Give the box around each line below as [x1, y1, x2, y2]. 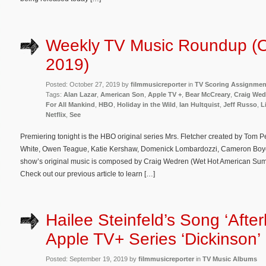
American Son [100, 90, 144, 98]
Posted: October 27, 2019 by [46, 80, 131, 88]
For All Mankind [46, 100, 95, 108]
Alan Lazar [64, 90, 97, 98]
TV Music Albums [202, 255, 257, 263]
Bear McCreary [185, 90, 230, 98]
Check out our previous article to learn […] [20, 169, 155, 178]
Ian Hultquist [179, 100, 220, 108]
